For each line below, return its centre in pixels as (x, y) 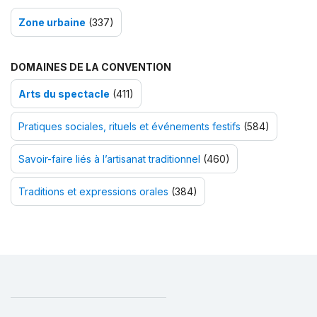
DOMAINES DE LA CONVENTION (91, 67)
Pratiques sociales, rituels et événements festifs (129, 126)
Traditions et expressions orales (93, 191)
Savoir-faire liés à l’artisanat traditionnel (109, 158)
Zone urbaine (52, 22)
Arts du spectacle (64, 93)
